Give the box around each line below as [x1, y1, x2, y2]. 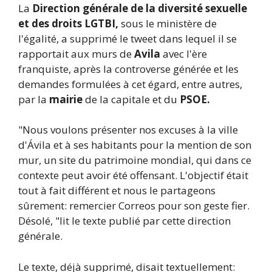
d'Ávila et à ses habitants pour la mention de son [18, 138, 251, 152]
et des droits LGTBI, [18, 16, 118, 30]
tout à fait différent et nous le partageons [18, 183, 216, 198]
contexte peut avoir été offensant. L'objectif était [18, 168, 248, 183]
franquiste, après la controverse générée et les [18, 61, 239, 76]
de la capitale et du [83, 92, 180, 106]
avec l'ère [160, 46, 207, 61]
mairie [49, 92, 83, 106]
